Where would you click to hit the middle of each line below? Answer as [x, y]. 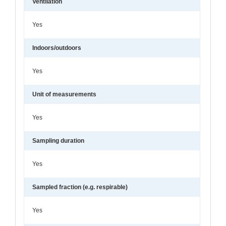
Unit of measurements [64, 94]
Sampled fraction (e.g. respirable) [80, 187]
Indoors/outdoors [57, 48]
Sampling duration [58, 140]
